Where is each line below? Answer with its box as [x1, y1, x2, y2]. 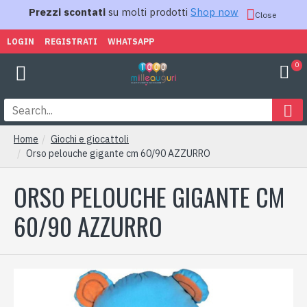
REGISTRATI [45, 36, 97, 47]
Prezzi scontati [29, 5, 106, 19]
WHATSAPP [108, 36, 154, 47]
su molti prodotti [106, 5, 191, 19]
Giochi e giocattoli [51, 133, 129, 145]
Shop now [191, 5, 238, 19]
